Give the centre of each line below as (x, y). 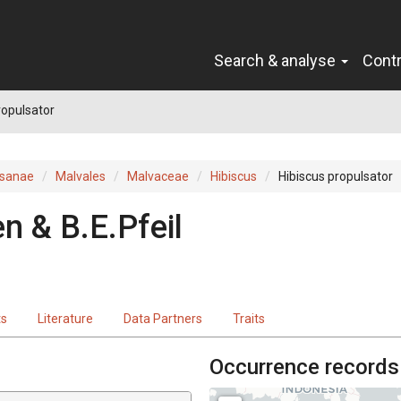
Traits (249, 318)
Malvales (81, 176)
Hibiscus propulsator (336, 176)
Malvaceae (158, 176)
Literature (65, 318)
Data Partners (163, 318)
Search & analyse (277, 60)
